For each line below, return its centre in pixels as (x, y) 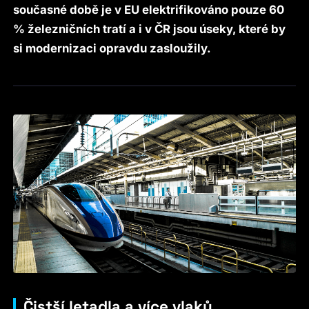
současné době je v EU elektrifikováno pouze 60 (149, 9)
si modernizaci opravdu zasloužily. (112, 48)
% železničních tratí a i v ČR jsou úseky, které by (150, 29)
